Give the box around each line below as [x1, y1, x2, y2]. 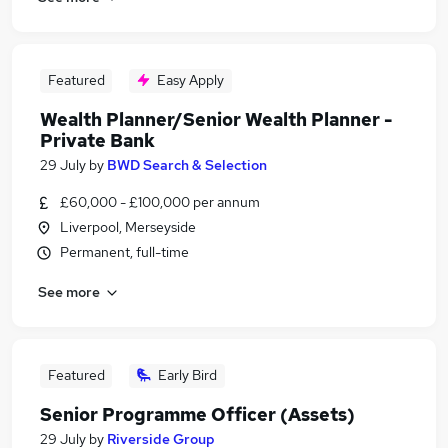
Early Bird [158, 366, 217, 384]
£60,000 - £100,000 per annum [60, 193, 260, 211]
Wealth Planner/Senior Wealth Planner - [40, 108, 392, 131]
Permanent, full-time [60, 243, 189, 261]
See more [38, 282, 100, 301]
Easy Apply [157, 71, 224, 89]
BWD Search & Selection [107, 156, 267, 174]
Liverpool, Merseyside [60, 218, 196, 236]
